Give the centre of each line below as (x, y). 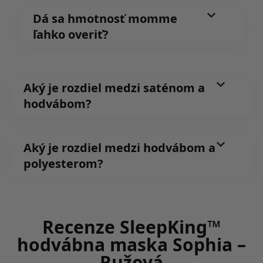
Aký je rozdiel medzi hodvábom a (119, 147)
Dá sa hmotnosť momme (105, 18)
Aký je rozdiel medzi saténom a (114, 87)
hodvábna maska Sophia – (131, 244)
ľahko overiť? (71, 34)
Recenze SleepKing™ (131, 227)
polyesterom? (63, 163)
